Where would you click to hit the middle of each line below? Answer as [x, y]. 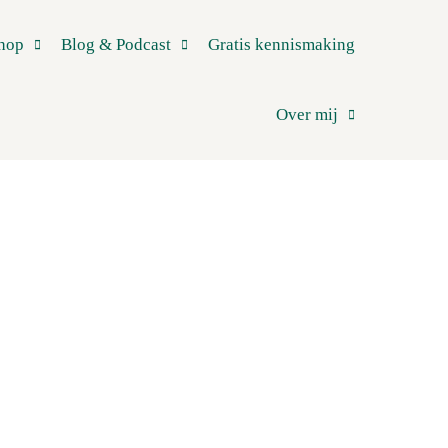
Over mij [307, 114]
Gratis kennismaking [282, 44]
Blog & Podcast [116, 44]
